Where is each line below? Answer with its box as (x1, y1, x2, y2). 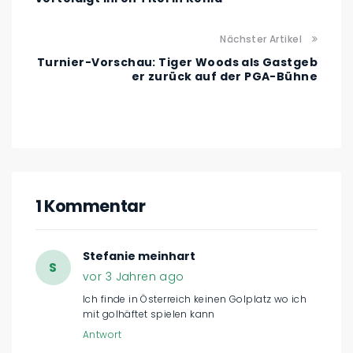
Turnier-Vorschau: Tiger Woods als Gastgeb (36, 54, 318, 71)
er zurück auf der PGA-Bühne (131, 69, 318, 85)
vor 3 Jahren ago (83, 269, 184, 285)
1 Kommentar (35, 195, 146, 218)
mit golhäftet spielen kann (83, 307, 215, 321)
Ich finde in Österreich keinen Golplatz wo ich (83, 292, 307, 307)
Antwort (83, 328, 121, 342)
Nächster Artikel (220, 32, 302, 46)
